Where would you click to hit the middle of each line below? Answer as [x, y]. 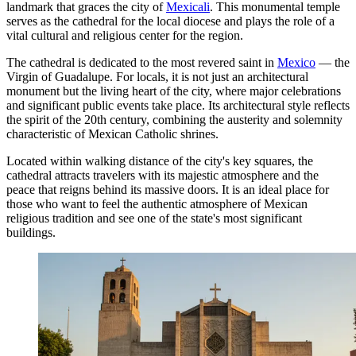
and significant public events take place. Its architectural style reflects [178, 105]
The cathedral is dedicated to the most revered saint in [142, 62]
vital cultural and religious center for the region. [125, 35]
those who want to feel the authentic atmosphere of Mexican [157, 203]
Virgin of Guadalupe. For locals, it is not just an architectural [157, 76]
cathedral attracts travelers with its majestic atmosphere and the [163, 175]
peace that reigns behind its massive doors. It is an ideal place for [168, 189]
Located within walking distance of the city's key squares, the [160, 161]
